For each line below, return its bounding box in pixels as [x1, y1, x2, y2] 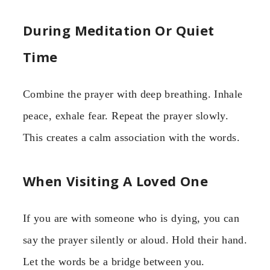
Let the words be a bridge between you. [23, 256, 205, 268]
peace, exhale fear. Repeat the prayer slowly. [23, 109, 229, 122]
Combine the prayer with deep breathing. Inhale [23, 87, 243, 100]
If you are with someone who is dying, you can [23, 212, 240, 225]
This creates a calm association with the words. [23, 131, 240, 143]
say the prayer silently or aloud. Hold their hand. [23, 234, 247, 246]
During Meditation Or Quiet [23, 20, 215, 39]
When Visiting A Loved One [23, 172, 208, 190]
